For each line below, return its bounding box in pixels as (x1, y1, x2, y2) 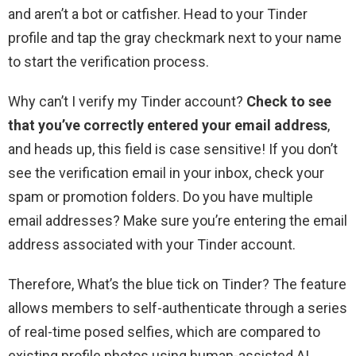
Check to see (246, 93, 331, 110)
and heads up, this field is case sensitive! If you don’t (8, 141, 338, 158)
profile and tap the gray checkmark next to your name (8, 29, 342, 47)
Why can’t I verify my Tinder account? (8, 93, 246, 110)
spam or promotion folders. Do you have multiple (8, 188, 313, 206)
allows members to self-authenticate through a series (8, 300, 347, 317)
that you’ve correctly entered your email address (8, 117, 327, 134)
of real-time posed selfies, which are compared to (8, 323, 320, 341)
